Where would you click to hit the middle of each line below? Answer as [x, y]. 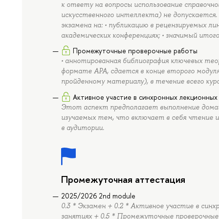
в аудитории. [83, 127]
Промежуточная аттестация [123, 179]
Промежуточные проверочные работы [135, 51]
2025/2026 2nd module [99, 196]
